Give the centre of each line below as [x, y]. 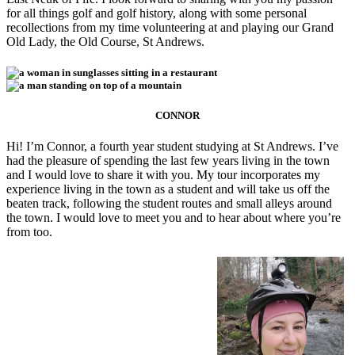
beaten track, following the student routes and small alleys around [169, 204]
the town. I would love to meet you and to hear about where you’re [174, 218]
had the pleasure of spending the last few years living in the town [168, 161]
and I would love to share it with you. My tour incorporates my [163, 175]
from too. [29, 232]
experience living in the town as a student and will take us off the [168, 189]
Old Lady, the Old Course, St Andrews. [105, 41]
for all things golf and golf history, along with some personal [157, 13]
